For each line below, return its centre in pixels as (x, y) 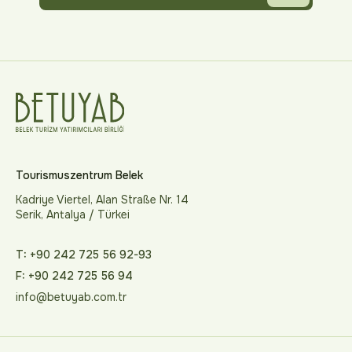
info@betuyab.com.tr (71, 297)
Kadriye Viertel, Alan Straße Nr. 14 (102, 200)
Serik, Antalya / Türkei (73, 214)
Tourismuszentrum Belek (79, 175)
